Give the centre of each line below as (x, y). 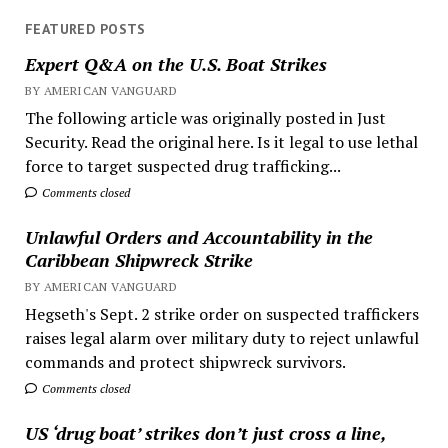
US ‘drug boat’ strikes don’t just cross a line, (205, 433)
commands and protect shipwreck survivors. (185, 362)
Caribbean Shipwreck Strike (138, 260)
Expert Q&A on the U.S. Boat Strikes (175, 64)
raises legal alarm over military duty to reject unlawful (221, 338)
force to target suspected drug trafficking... (182, 166)
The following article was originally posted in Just (205, 118)
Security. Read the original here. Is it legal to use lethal (221, 142)
